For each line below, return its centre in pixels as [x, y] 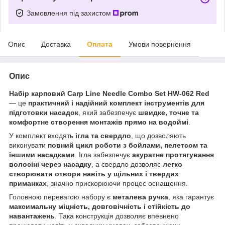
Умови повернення [160, 44]
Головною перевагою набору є [61, 197]
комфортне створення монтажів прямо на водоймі [99, 122]
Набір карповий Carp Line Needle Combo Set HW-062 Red [109, 93]
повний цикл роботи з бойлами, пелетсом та [128, 145]
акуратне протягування [173, 154]
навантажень [32, 216]
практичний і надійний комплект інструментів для [116, 103]
